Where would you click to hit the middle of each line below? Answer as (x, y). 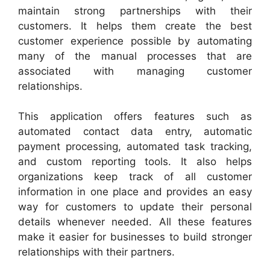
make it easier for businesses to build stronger (135, 237)
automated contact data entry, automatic (135, 131)
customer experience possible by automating (135, 41)
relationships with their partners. (96, 252)
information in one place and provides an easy (135, 192)
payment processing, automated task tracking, (135, 146)
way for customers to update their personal (135, 207)
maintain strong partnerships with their (135, 11)
